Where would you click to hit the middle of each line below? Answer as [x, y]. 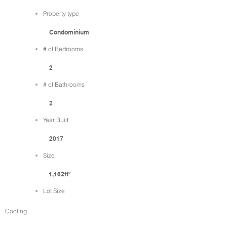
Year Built [56, 120]
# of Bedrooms [63, 49]
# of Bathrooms [64, 84]
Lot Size [54, 191]
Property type [61, 13]
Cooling [16, 211]
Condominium [69, 32]
